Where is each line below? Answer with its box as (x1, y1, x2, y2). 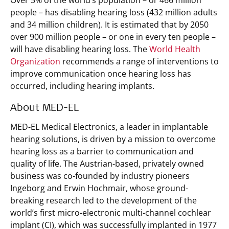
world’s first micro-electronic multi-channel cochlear (10, 207, 211, 218)
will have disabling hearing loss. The (10, 43, 149, 55)
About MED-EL (10, 104, 79, 114)
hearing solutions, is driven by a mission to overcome (10, 133, 216, 145)
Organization (10, 56, 60, 67)
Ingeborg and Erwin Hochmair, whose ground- (10, 182, 188, 194)
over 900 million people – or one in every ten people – (10, 31, 216, 42)
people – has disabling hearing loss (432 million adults (10, 7, 217, 18)
